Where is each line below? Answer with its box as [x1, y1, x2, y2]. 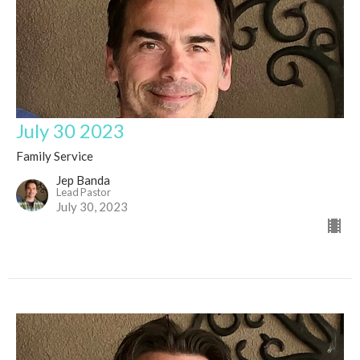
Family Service [16, 149, 93, 164]
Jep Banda [56, 173, 110, 188]
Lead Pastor [56, 186, 111, 199]
